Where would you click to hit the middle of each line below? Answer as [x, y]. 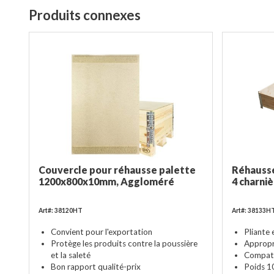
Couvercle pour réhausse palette [117, 170]
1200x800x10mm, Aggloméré [106, 181]
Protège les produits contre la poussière [124, 243]
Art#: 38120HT [61, 210]
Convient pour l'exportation [102, 231]
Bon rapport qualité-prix [96, 266]
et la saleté [71, 255]
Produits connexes [85, 15]
